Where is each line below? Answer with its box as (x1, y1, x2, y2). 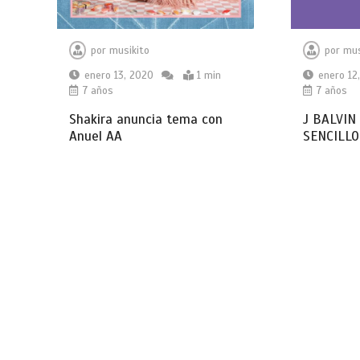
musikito (109, 43, 150, 57)
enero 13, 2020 (84, 68, 154, 82)
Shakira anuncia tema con (69, 110, 223, 128)
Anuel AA (69, 127, 123, 145)
